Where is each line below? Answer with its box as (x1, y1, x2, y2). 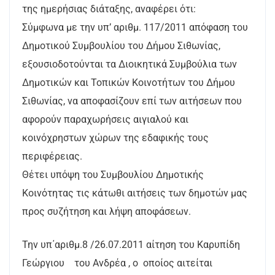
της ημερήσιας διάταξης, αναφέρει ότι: (22, 3, 196, 15)
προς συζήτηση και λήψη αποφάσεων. (22, 206, 191, 217)
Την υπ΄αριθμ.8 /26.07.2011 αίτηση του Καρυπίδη (22, 239, 240, 250)
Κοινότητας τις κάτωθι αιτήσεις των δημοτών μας (22, 187, 247, 199)
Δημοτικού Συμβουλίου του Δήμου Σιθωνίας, (22, 40, 220, 52)
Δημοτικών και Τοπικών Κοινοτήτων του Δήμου (22, 77, 235, 88)
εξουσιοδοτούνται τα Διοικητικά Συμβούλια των (22, 58, 237, 70)
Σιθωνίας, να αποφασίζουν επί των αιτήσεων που (22, 95, 242, 107)
